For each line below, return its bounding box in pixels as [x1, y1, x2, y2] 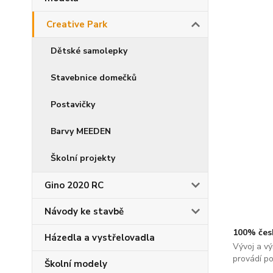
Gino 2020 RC [44, 179, 104, 191]
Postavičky [51, 99, 95, 110]
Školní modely [44, 258, 107, 270]
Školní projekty [51, 152, 115, 164]
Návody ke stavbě [44, 205, 124, 218]
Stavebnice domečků [51, 72, 136, 83]
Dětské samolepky [51, 45, 127, 57]
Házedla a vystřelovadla [44, 232, 155, 244]
